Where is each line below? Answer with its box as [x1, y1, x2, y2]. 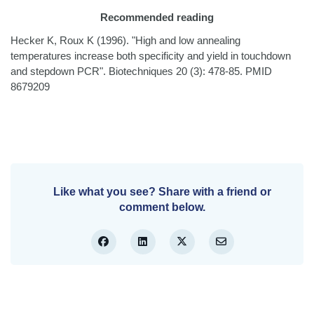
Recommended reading [100, 11, 214, 23]
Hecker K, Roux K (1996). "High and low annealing [11, 34, 240, 47]
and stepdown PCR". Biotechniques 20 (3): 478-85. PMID [11, 65, 272, 78]
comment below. [119, 201, 205, 214]
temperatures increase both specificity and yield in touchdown [11, 50, 291, 62]
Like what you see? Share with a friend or [53, 186, 271, 198]
